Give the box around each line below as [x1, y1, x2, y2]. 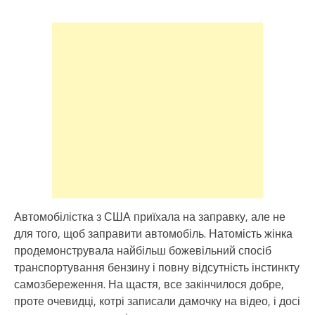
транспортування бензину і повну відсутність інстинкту [14, 258, 300, 276]
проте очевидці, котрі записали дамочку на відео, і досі [14, 292, 300, 309]
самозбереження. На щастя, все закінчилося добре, [14, 275, 284, 292]
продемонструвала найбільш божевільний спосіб [14, 241, 271, 259]
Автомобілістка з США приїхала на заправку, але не [14, 207, 285, 225]
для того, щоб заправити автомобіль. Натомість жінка [14, 224, 292, 242]
